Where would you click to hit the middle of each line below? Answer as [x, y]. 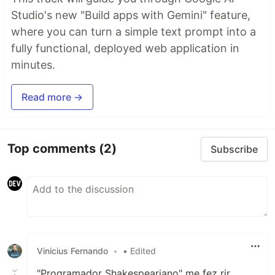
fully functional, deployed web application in [125, 48]
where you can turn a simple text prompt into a [134, 31]
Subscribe [234, 149]
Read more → [52, 97]
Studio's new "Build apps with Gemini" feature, [131, 15]
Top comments [53, 149]
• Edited [139, 251]
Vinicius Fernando [72, 251]
